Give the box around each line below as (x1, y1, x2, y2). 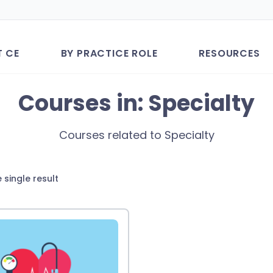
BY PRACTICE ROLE (60, 46, 158, 60)
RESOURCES (199, 46, 260, 60)
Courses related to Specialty (58, 127, 214, 143)
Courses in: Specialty (18, 87, 255, 119)
